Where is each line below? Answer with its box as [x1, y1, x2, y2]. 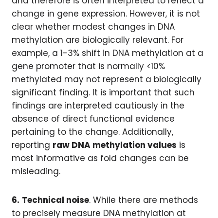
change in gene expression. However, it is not [12, 8, 200, 19]
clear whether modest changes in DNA [12, 21, 175, 33]
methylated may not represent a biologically [12, 73, 201, 85]
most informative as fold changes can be [12, 152, 189, 164]
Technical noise [22, 194, 89, 206]
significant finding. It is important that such [12, 87, 195, 98]
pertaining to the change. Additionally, [12, 126, 173, 138]
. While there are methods [89, 194, 198, 206]
